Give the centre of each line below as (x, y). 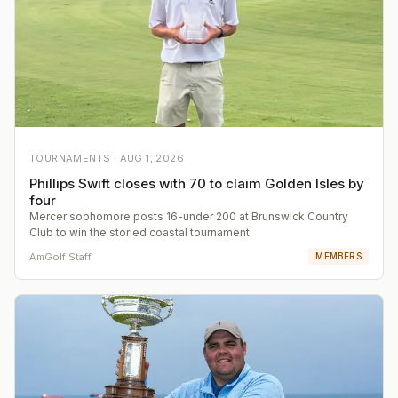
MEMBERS (338, 256)
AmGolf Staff (60, 256)
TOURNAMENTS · (75, 159)
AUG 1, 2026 (152, 159)
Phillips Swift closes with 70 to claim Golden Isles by (197, 184)
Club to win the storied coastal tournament (139, 233)
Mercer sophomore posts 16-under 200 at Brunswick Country (189, 217)
